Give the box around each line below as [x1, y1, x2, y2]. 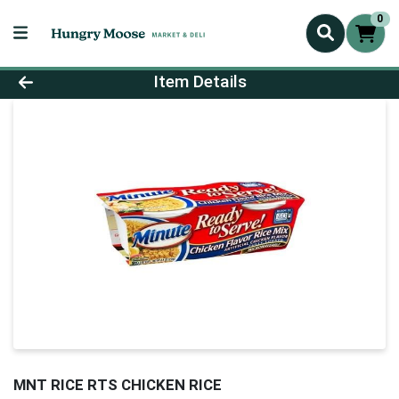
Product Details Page [12, 63, 216, 89]
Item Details [152, 71, 247, 93]
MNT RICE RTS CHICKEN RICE [13, 376, 222, 395]
